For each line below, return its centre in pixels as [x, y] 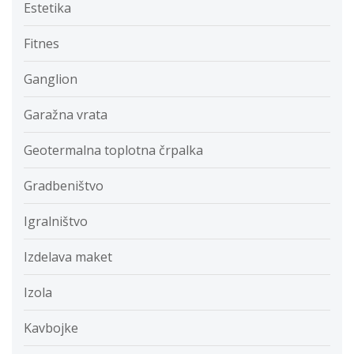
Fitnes [41, 44]
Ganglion [51, 79]
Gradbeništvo [64, 186]
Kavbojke [51, 328]
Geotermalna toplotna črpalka [113, 151]
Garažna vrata [66, 115]
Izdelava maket [68, 257]
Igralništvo [56, 222]
